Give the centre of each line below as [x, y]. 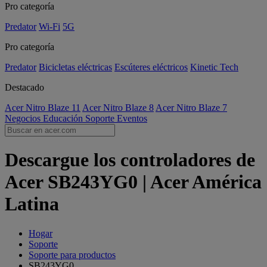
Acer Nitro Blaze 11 [43, 108]
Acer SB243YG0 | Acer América [133, 182]
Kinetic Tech [214, 67]
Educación [64, 118]
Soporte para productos [72, 254]
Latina [32, 204]
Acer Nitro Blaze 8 [118, 108]
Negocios [24, 118]
